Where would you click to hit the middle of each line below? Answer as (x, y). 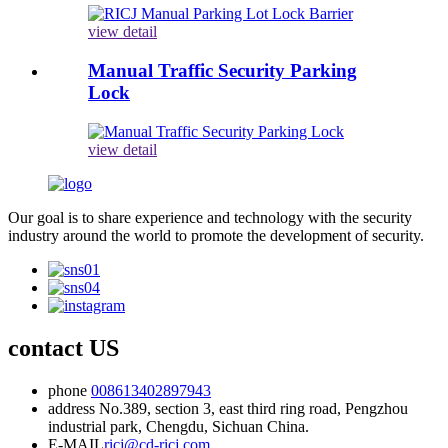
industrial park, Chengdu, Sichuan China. (178, 426)
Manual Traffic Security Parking (222, 70)
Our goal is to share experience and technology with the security (210, 217)
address (71, 408)
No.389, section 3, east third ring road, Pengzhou (251, 408)
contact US (63, 347)
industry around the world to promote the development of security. (216, 235)
